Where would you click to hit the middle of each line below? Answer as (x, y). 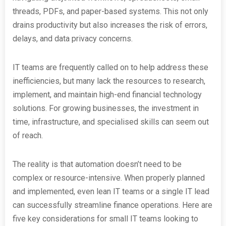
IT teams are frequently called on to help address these (110, 67)
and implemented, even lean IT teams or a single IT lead (111, 191)
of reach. (28, 135)
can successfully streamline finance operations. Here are (112, 205)
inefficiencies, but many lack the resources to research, (109, 81)
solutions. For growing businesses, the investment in (106, 108)
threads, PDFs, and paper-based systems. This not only (110, 11)
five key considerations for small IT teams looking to (105, 219)
